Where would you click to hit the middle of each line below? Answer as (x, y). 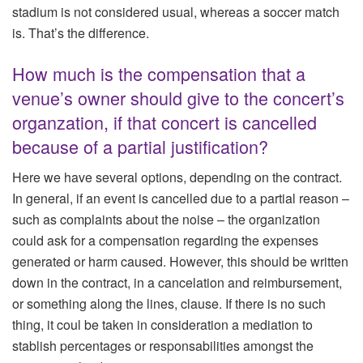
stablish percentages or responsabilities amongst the (163, 346)
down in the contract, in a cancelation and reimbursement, (177, 283)
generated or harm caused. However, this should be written (180, 262)
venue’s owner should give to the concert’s (178, 97)
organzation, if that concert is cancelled (164, 122)
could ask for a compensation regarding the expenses (165, 241)
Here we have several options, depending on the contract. (177, 177)
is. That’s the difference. (81, 33)
